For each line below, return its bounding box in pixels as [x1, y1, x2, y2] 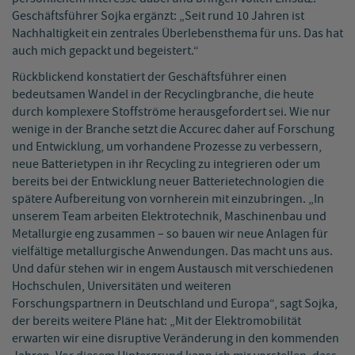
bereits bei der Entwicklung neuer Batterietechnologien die [12, 174, 324, 191]
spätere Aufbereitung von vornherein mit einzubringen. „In [12, 191, 324, 208]
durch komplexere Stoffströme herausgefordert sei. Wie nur [12, 104, 330, 121]
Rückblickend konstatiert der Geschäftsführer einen [12, 69, 287, 86]
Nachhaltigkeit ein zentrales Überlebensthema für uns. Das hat [12, 25, 343, 43]
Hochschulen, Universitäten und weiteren [12, 278, 231, 296]
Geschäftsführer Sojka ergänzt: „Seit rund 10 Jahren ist [12, 8, 304, 25]
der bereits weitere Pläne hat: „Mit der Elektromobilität [12, 313, 301, 330]
